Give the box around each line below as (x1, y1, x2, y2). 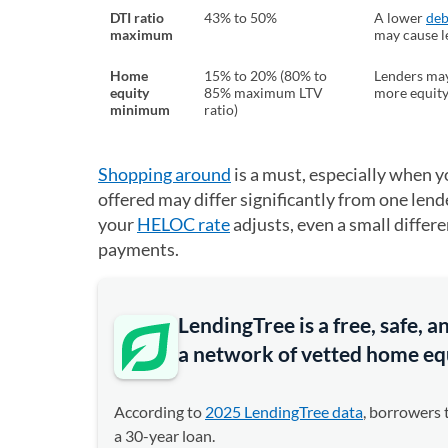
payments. (98, 238, 179, 260)
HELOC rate (137, 213, 230, 235)
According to (114, 402, 205, 421)
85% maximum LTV (204, 84, 323, 101)
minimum (110, 101, 173, 118)
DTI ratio (110, 9, 164, 26)
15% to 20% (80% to (204, 67, 327, 84)
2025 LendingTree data (205, 402, 363, 421)
